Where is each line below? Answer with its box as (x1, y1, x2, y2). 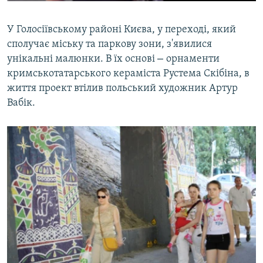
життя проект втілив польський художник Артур (7, 82, 238, 94)
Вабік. (7, 97, 35, 109)
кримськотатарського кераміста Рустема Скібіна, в (7, 68, 249, 79)
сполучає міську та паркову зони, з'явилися (7, 38, 212, 50)
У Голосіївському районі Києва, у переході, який (7, 23, 236, 35)
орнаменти (166, 53, 220, 65)
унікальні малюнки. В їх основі (7, 53, 157, 65)
